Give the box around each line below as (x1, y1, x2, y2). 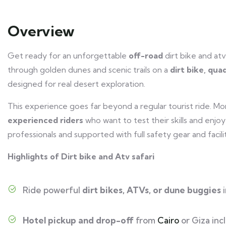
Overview (8, 22, 75, 40)
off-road (129, 50, 165, 61)
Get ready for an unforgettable (8, 50, 129, 61)
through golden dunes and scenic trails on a (8, 64, 170, 75)
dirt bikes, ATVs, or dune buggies (82, 184, 221, 195)
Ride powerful (23, 184, 82, 195)
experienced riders (8, 115, 83, 125)
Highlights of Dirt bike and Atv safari (8, 151, 154, 161)
